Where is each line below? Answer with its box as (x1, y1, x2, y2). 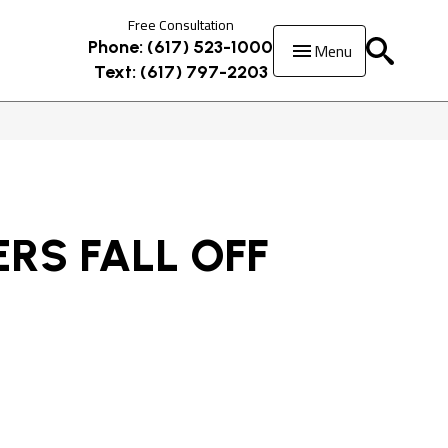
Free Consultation (127, 12, 234, 38)
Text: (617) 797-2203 (93, 61, 268, 83)
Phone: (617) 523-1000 (88, 36, 274, 58)
